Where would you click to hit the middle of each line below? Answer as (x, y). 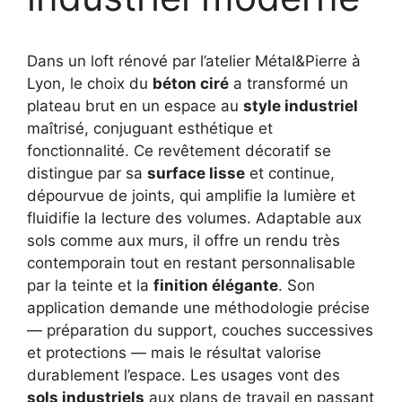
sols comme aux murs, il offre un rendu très (184, 240)
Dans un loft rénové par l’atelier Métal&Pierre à (194, 61)
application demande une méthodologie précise (198, 307)
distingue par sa (87, 173)
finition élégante (216, 285)
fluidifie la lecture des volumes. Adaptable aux (194, 218)
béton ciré (191, 83)
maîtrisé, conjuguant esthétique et (150, 128)
